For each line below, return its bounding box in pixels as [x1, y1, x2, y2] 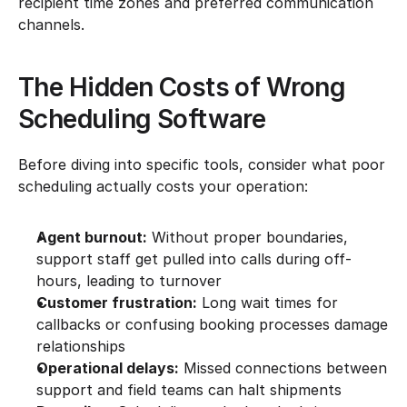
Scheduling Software [18, 104, 266, 134]
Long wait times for [197, 293, 338, 312]
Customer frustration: [36, 293, 197, 312]
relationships [36, 337, 125, 355]
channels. [18, 15, 84, 34]
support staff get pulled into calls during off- [36, 250, 352, 268]
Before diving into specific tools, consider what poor [18, 155, 385, 174]
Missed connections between [179, 359, 387, 377]
